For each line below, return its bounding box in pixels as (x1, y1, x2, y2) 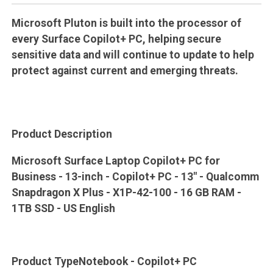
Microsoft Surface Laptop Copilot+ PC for (11, 154, 220, 167)
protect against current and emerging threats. (11, 64, 238, 77)
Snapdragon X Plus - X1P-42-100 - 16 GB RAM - (11, 186, 241, 199)
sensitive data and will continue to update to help (11, 48, 254, 61)
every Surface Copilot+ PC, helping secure (11, 32, 221, 45)
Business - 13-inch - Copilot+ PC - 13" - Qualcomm (11, 170, 259, 183)
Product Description (11, 127, 112, 140)
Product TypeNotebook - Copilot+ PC (11, 255, 197, 268)
